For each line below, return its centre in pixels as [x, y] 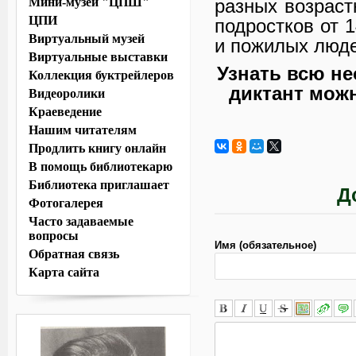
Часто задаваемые [81, 221]
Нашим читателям [83, 130]
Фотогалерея [66, 203]
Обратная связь [74, 254]
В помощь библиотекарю [101, 166]
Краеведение [65, 112]
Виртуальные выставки [98, 57]
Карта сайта [64, 272]
